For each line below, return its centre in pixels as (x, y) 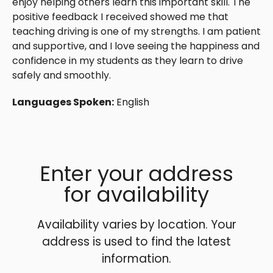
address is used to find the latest (136, 242)
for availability (136, 195)
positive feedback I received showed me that (120, 17)
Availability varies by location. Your (136, 225)
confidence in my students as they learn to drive (128, 61)
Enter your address (136, 174)
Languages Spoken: (63, 102)
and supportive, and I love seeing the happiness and (136, 46)
